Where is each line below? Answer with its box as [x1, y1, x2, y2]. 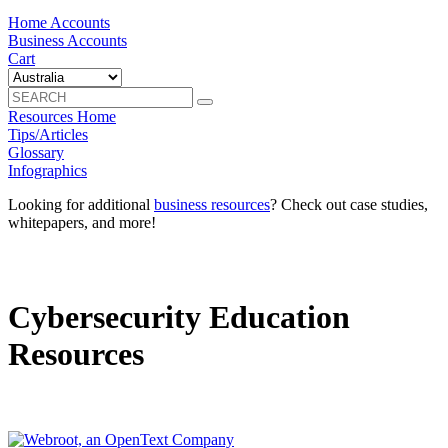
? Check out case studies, [270, 196, 428, 213]
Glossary [8, 144, 64, 161]
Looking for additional [8, 196, 154, 213]
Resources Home [8, 108, 116, 125]
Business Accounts [8, 32, 127, 49]
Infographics [8, 162, 87, 179]
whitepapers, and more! [8, 214, 156, 231]
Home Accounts [8, 14, 110, 31]
